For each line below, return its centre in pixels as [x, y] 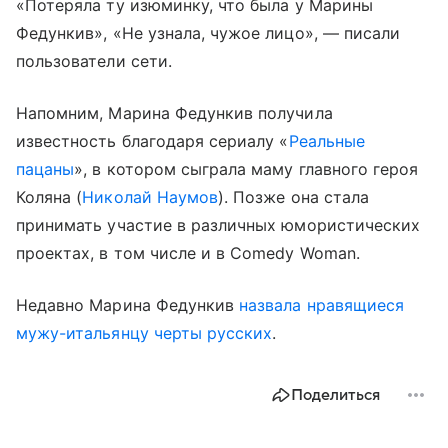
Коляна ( [49, 197]
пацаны [45, 169]
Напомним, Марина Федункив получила [174, 113]
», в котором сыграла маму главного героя [246, 169]
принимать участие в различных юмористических [218, 225]
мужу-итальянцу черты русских [144, 333]
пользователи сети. [94, 61]
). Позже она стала [293, 197]
